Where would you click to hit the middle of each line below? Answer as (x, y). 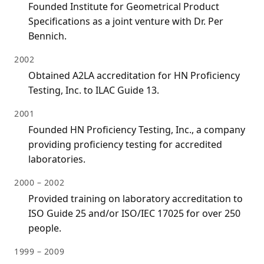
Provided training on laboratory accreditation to (136, 199)
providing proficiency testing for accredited (125, 145)
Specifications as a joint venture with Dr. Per (126, 22)
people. (45, 228)
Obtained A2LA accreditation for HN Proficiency (134, 76)
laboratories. (57, 159)
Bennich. (47, 36)
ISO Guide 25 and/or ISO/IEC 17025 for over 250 (134, 214)
